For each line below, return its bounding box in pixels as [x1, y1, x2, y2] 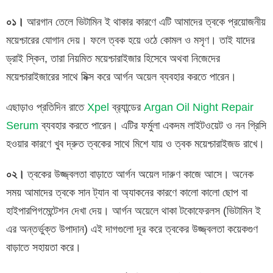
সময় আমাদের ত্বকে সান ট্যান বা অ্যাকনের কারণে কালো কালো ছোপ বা [6, 186, 247, 199]
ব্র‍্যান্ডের [109, 101, 144, 113]
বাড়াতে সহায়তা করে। [6, 241, 81, 253]
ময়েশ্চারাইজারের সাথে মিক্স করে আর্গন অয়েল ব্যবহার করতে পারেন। [6, 70, 236, 83]
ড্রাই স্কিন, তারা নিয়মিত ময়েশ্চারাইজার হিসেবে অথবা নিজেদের [6, 52, 220, 65]
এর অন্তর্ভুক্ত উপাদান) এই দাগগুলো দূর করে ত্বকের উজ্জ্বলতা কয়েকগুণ [6, 222, 258, 235]
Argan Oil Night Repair [144, 101, 253, 113]
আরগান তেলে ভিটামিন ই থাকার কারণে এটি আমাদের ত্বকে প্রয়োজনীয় [24, 15, 266, 28]
